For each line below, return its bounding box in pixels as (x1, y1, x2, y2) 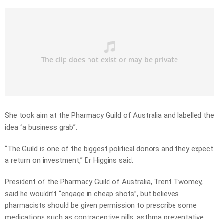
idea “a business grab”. (5, 123, 77, 132)
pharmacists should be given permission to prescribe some (5, 201, 197, 210)
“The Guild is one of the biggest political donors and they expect (5, 144, 213, 153)
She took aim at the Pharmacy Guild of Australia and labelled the (5, 111, 214, 120)
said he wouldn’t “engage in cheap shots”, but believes (5, 189, 179, 198)
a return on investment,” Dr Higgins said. (5, 156, 133, 165)
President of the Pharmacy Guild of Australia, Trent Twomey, (5, 177, 203, 187)
